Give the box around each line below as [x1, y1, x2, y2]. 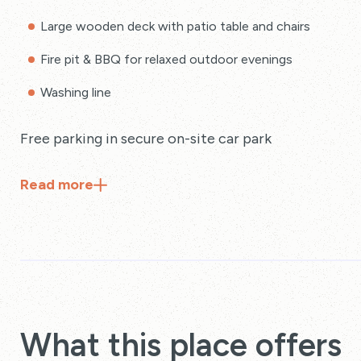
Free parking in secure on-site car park [20, 130, 272, 147]
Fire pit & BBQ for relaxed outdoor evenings [40, 52, 293, 67]
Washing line [40, 85, 111, 100]
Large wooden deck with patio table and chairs [40, 19, 310, 34]
